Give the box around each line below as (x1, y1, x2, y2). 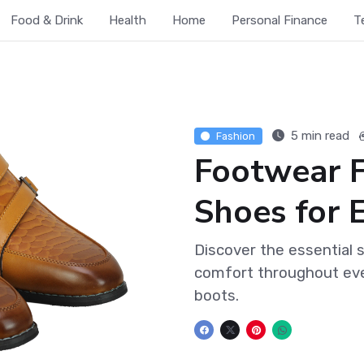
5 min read (287, 128, 349, 143)
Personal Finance (231, 13, 327, 28)
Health (108, 13, 146, 28)
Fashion (216, 129, 256, 142)
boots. (194, 286, 239, 305)
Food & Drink (10, 13, 83, 28)
